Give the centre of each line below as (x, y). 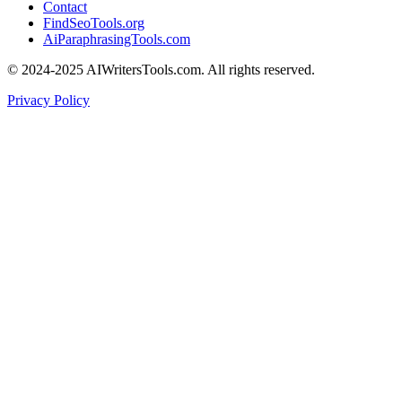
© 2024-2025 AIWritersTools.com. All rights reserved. (161, 69)
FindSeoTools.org (94, 22)
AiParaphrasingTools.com (117, 39)
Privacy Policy (48, 100)
